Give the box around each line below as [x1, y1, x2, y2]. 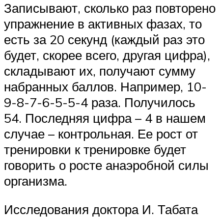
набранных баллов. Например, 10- [4, 79, 207, 95]
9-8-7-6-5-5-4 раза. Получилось [4, 94, 195, 110]
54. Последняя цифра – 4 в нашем [4, 110, 206, 126]
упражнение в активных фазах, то [4, 16, 202, 32]
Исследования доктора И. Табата [4, 201, 198, 217]
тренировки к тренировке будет [4, 141, 186, 158]
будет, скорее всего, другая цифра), [4, 47, 210, 63]
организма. [4, 173, 67, 189]
